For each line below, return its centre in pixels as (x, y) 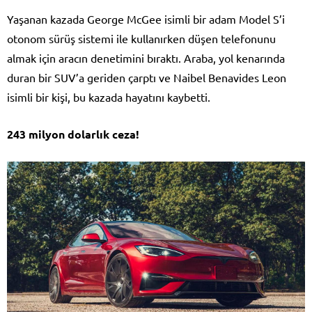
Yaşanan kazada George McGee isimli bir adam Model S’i (146, 19)
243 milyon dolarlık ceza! (73, 134)
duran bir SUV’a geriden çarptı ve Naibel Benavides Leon (147, 78)
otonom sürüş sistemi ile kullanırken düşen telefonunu (141, 39)
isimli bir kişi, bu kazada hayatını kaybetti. (109, 97)
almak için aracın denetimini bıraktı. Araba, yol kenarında (146, 58)
